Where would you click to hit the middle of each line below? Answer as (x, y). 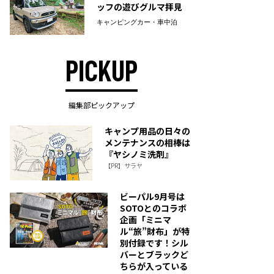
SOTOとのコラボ (153, 208)
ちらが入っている (154, 266)
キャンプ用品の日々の (147, 131)
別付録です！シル (154, 243)
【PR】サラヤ (124, 165)
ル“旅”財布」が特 (155, 231)
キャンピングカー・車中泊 (137, 22)
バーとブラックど (154, 254)
